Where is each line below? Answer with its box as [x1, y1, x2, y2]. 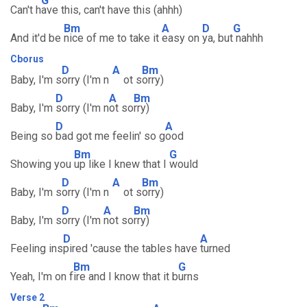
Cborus [10, 53, 44, 64]
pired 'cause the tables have [63, 242, 200, 255]
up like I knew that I [74, 158, 169, 171]
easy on [162, 32, 202, 45]
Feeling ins [10, 242, 63, 255]
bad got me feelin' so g [56, 130, 165, 143]
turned [200, 242, 230, 255]
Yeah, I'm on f [10, 270, 73, 283]
